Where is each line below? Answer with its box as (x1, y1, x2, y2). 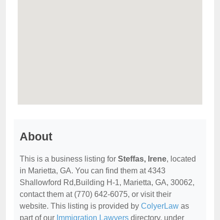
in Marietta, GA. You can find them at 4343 (20, 166, 165, 175)
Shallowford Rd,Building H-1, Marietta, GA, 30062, (20, 178, 194, 187)
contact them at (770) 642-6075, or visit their (20, 190, 171, 198)
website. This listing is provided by (20, 201, 141, 210)
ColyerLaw (141, 201, 179, 210)
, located (166, 154, 196, 163)
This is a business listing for (20, 154, 118, 163)
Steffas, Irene (118, 154, 166, 163)
